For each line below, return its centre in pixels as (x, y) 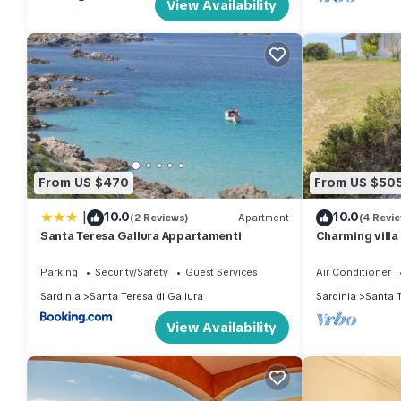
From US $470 (84, 183)
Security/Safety (132, 272)
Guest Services (221, 272)
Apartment (263, 218)
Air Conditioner (353, 272)
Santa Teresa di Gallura (146, 296)
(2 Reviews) (159, 218)
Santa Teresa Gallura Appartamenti (141, 235)
